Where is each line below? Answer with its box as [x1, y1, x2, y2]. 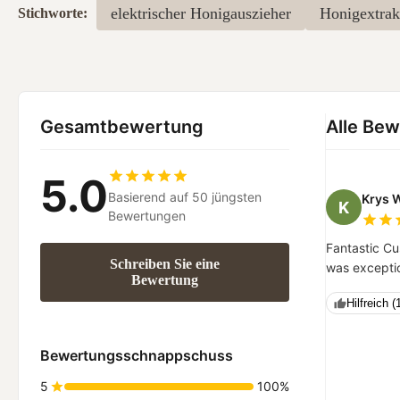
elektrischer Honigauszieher [111, 4, 291, 22]
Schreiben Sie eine [110, 256, 220, 271]
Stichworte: [18, 5, 87, 21]
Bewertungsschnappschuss [40, 346, 233, 364]
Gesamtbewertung [40, 116, 204, 137]
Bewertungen [108, 208, 186, 223]
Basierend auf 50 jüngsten [108, 189, 262, 204]
